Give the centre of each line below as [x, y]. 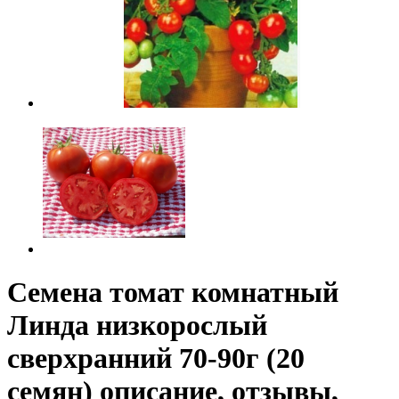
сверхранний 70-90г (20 [156, 358]
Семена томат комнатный [173, 293]
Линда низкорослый [137, 326]
